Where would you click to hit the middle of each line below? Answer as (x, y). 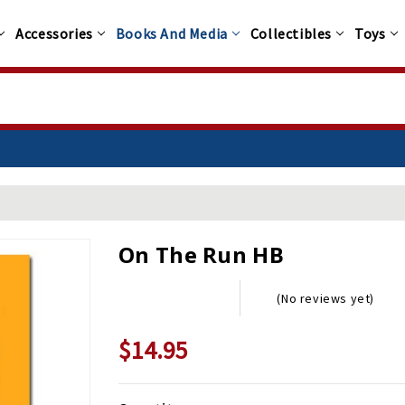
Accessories (54, 34)
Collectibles (291, 34)
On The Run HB (201, 255)
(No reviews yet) (326, 299)
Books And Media (171, 34)
